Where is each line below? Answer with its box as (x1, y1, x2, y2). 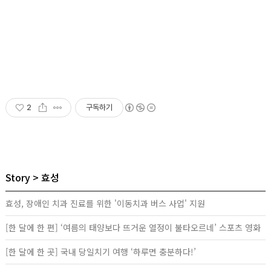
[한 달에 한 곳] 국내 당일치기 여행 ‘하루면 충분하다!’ (5, 246, 196, 258)
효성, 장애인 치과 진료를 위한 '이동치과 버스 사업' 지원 (5, 197, 205, 210)
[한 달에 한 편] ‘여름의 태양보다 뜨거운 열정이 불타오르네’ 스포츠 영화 (5, 221, 261, 234)
